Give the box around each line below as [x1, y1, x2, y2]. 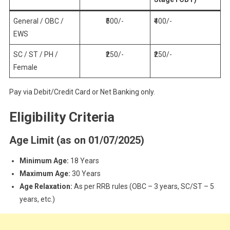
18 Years [68, 157, 99, 165]
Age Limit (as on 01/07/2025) [9, 134, 144, 146]
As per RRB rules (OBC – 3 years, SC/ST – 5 [72, 182, 214, 190]
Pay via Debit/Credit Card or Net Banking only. [9, 88, 155, 96]
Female [13, 63, 37, 71]
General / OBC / [13, 17, 64, 25]
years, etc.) [19, 195, 55, 203]
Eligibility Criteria [9, 109, 114, 125]
